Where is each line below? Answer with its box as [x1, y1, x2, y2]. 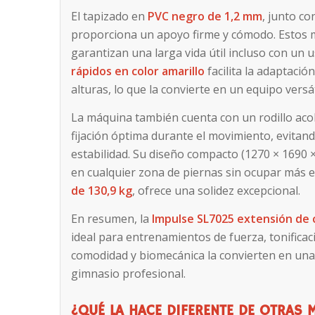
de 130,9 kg [71, 182, 133, 198]
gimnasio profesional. [71, 265, 186, 281]
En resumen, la [71, 210, 153, 226]
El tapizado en [71, 8, 148, 25]
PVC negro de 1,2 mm [148, 8, 263, 25]
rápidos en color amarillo [71, 63, 205, 79]
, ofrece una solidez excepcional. [132, 182, 301, 198]
